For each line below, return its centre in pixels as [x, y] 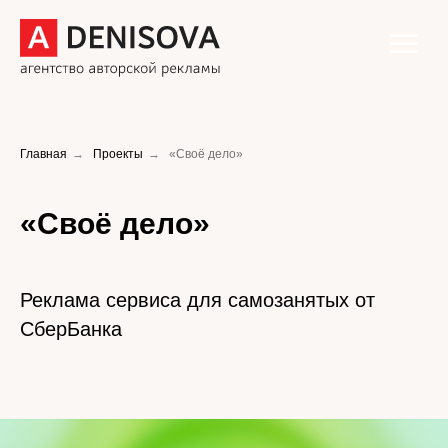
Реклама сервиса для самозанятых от [197, 300]
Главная [43, 154]
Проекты [118, 154]
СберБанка [71, 329]
